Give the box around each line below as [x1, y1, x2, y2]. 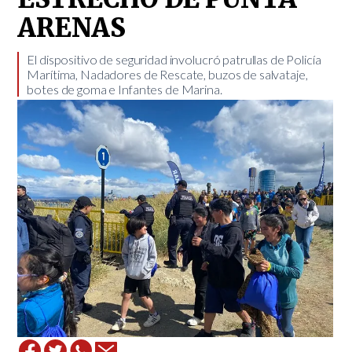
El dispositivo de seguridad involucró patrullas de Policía [27, 52, 321, 68]
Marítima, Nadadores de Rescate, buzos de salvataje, [27, 67, 308, 82]
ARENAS [17, 12, 126, 45]
